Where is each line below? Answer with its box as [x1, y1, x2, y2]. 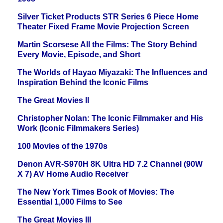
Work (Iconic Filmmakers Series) [17, 124, 139, 133]
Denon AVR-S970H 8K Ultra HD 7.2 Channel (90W [17, 160, 203, 169]
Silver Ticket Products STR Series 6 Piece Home [17, 12, 199, 21]
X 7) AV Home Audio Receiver [17, 170, 128, 179]
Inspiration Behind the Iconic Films [17, 78, 148, 87]
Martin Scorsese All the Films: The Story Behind [17, 40, 197, 49]
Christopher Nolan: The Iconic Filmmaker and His [17, 114, 203, 123]
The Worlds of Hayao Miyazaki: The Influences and [17, 68, 208, 77]
